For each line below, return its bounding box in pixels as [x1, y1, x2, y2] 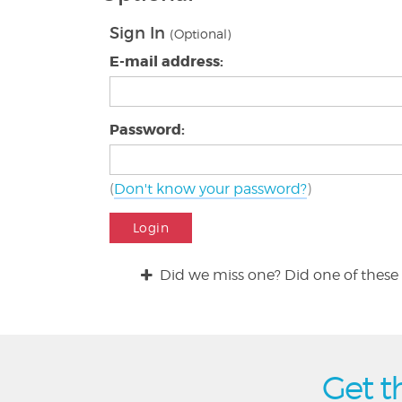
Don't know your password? [114, 180, 307, 197]
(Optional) [170, 26, 231, 41]
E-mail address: [109, 52, 223, 71]
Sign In [109, 23, 170, 43]
